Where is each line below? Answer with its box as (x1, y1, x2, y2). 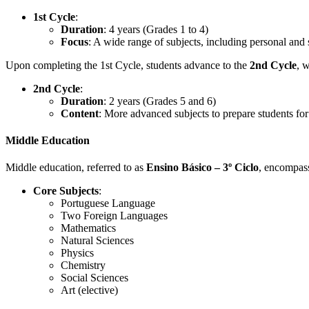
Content (61, 107, 99, 119)
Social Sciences (61, 272, 128, 284)
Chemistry (61, 259, 106, 272)
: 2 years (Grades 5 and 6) (103, 94, 216, 107)
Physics (61, 247, 94, 259)
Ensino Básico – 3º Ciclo (146, 161, 259, 174)
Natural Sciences (61, 235, 134, 247)
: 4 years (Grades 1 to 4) (103, 23, 208, 35)
